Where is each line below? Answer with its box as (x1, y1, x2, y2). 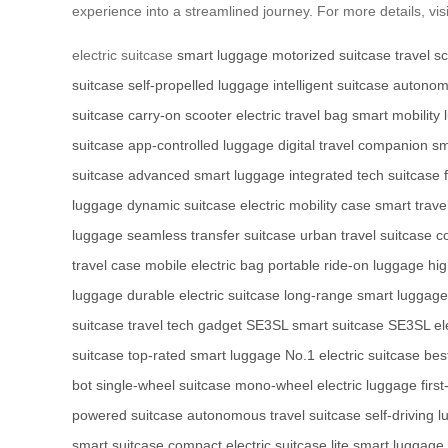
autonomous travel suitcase (187, 407, 361, 424)
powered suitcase (72, 407, 183, 424)
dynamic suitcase (127, 197, 236, 214)
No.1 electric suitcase (285, 347, 420, 364)
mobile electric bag (145, 257, 264, 274)
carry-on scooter (128, 107, 232, 124)
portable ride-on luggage (268, 257, 424, 274)
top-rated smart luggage (128, 347, 281, 364)
